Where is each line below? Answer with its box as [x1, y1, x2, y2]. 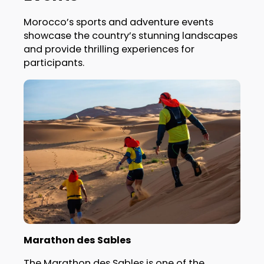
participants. [23, 56, 84, 70]
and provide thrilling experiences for [23, 42, 194, 57]
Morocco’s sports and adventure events [23, 15, 213, 29]
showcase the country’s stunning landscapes [23, 29, 237, 43]
